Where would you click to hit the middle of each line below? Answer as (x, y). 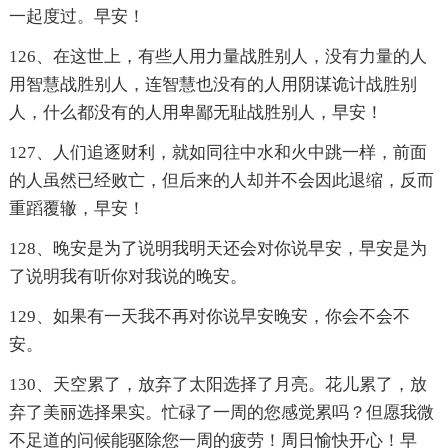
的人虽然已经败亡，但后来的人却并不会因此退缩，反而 (221, 181)
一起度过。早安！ (76, 17)
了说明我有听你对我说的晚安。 (127, 277)
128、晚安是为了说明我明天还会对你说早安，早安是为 (217, 249)
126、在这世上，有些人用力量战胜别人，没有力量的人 (217, 57)
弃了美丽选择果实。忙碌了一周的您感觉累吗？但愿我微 (221, 413)
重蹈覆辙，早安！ (76, 209)
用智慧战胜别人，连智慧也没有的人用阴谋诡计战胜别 (212, 85)
